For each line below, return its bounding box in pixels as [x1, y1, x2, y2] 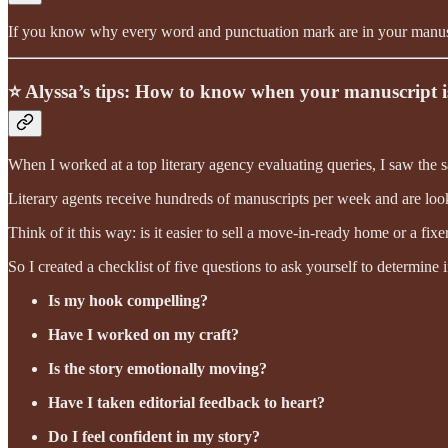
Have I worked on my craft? [48, 325, 239, 343]
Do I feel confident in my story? [48, 427, 260, 445]
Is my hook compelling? [48, 291, 208, 309]
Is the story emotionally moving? [48, 359, 267, 377]
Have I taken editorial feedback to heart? [48, 393, 325, 411]
